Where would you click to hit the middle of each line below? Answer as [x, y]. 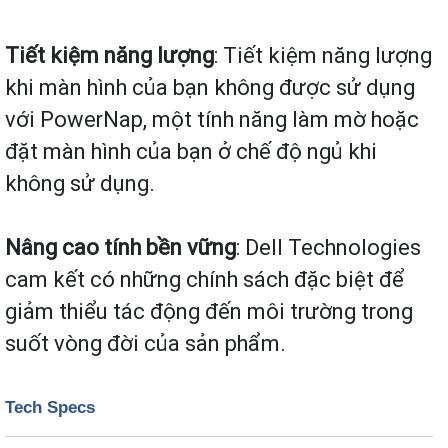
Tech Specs [50, 407]
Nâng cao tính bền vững [120, 248]
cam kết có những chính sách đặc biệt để [204, 280]
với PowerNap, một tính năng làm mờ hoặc [212, 120]
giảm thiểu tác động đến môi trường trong [209, 312]
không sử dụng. [80, 184]
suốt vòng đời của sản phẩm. [145, 344]
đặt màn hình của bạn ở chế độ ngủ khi [191, 152]
